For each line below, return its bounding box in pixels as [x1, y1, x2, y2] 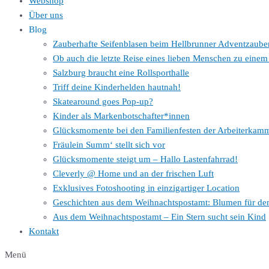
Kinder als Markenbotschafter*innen [53, 111, 190, 121]
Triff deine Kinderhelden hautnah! [53, 82, 181, 92]
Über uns [29, 10, 63, 20]
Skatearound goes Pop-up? [53, 97, 153, 106]
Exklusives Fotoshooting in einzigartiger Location [53, 183, 240, 193]
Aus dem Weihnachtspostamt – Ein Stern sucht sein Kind [53, 212, 266, 222]
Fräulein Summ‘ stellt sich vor [53, 140, 165, 150]
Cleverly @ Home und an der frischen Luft [53, 169, 214, 178]
